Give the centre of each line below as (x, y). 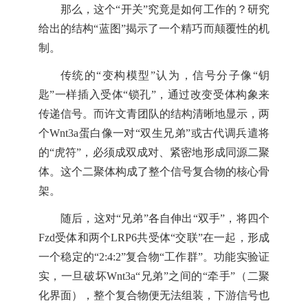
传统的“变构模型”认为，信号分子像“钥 (165, 75)
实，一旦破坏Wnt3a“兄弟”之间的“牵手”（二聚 (154, 276)
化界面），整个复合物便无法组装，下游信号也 (154, 295)
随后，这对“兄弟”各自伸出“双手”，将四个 (165, 218)
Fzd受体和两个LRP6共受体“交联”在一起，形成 (154, 237)
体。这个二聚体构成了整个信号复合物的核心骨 (154, 171)
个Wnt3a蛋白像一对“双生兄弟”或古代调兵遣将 (154, 133)
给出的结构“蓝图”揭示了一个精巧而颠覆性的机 (154, 28)
